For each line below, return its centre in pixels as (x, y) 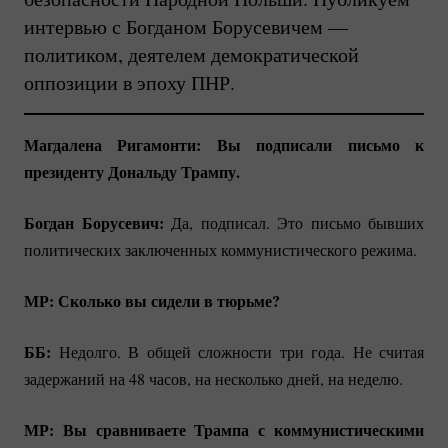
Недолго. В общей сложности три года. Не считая (237, 351)
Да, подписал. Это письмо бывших (293, 222)
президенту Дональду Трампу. (132, 171)
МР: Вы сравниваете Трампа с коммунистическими (224, 429)
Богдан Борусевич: (94, 222)
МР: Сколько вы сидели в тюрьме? (152, 300)
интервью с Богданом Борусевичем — (186, 26)
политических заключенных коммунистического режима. (220, 249)
